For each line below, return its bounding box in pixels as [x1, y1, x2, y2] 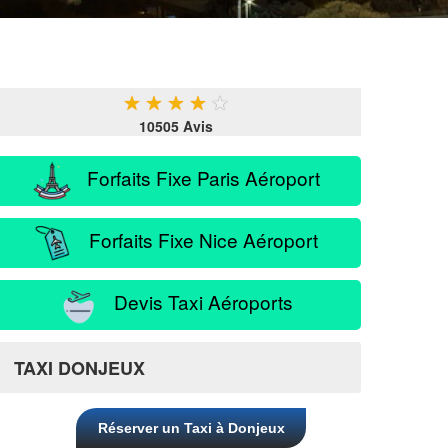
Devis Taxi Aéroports [99, 287, 293, 315]
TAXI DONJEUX [14, 355, 145, 381]
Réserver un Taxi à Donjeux [97, 420, 285, 436]
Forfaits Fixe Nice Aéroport [74, 225, 318, 253]
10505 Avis [139, 116, 213, 136]
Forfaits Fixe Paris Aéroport [72, 163, 320, 191]
